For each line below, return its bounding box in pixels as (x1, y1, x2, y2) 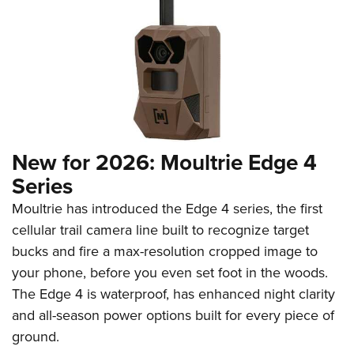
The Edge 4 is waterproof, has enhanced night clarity (12, 284, 335, 304)
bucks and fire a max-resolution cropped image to (12, 241, 318, 262)
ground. (12, 326, 59, 347)
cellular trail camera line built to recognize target (12, 220, 309, 240)
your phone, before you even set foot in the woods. (12, 262, 328, 283)
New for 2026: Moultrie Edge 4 (12, 146, 317, 179)
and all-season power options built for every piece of (12, 305, 334, 326)
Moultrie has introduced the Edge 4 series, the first (12, 198, 322, 219)
